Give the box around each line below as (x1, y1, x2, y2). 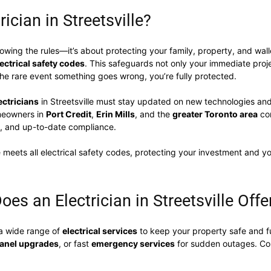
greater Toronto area (172, 109, 258, 119)
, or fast (59, 238, 91, 249)
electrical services (62, 226, 137, 236)
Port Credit (46, 109, 91, 119)
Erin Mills (96, 109, 135, 119)
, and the (135, 109, 172, 119)
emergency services (91, 238, 175, 249)
